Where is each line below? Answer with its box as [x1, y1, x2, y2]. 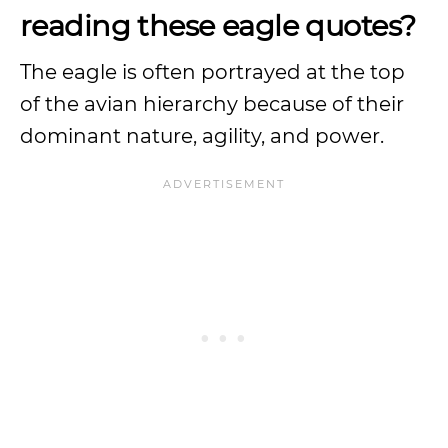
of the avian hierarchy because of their [20, 92, 404, 116]
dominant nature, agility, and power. [20, 124, 384, 148]
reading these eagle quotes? [20, 8, 416, 43]
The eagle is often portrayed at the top [20, 60, 405, 84]
